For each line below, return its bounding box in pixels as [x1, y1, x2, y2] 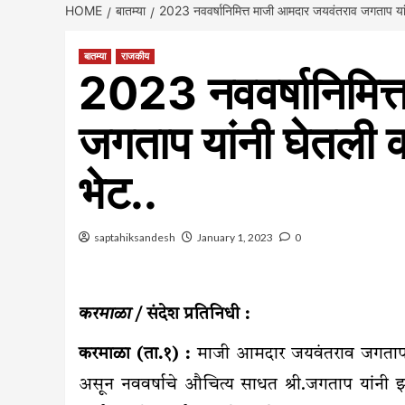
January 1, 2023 [197, 230, 273, 244]
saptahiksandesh [94, 230, 175, 244]
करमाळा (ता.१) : [79, 345, 191, 363]
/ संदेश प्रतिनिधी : [131, 306, 250, 324]
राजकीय [121, 49, 149, 62]
